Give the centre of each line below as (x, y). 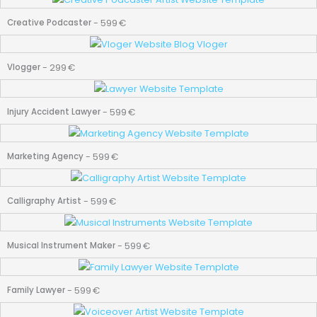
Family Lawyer (36, 290)
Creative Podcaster (49, 23)
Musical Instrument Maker (61, 246)
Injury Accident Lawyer (54, 112)
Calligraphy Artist (44, 201)
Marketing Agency (45, 157)
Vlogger (24, 68)
